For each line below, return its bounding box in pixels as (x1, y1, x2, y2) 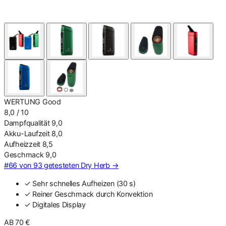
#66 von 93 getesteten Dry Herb (4, 161, 112, 170)
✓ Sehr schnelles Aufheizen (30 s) (24, 179, 136, 188)
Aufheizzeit (4, 140, 40, 149)
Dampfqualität (4, 119, 50, 128)
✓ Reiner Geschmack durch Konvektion (24, 189, 153, 198)
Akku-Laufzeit (4, 129, 50, 138)
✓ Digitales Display (24, 200, 86, 209)
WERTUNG (4, 97, 41, 106)
